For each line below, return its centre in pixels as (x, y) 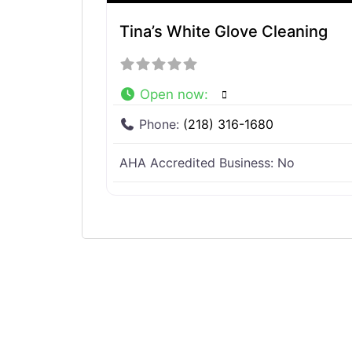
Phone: (161, 124)
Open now (172, 94)
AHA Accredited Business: (198, 162)
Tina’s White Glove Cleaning (224, 31)
